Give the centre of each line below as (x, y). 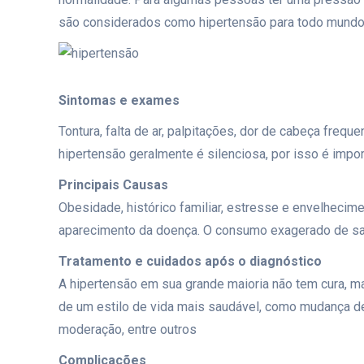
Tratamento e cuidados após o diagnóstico (190, 261)
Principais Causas (113, 185)
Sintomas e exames (119, 100)
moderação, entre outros (128, 329)
